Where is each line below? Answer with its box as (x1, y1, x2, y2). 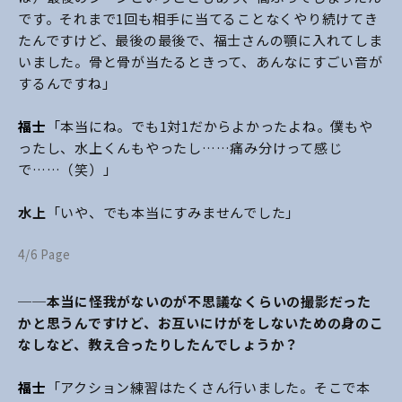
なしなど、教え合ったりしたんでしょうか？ (18, 335, 299, 354)
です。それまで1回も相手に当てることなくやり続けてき (18, 9, 379, 29)
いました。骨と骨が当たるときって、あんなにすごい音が (18, 52, 383, 72)
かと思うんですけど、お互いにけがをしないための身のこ (18, 313, 384, 333)
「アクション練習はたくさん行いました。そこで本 (46, 378, 371, 398)
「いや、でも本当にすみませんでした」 (46, 203, 300, 223)
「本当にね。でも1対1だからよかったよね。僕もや (46, 117, 373, 136)
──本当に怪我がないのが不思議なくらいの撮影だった (18, 292, 371, 311)
